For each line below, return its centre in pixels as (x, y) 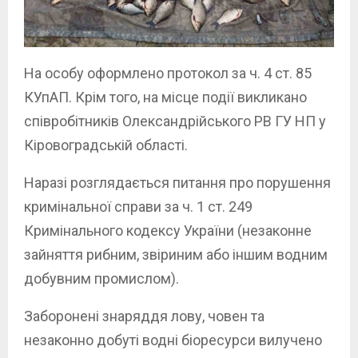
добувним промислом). (101, 279)
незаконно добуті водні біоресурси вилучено (173, 340)
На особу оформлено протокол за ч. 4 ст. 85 (168, 74)
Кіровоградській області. (106, 145)
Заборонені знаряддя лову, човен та (144, 316)
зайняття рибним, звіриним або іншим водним (176, 255)
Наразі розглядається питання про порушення (177, 183)
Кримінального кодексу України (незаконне (168, 231)
